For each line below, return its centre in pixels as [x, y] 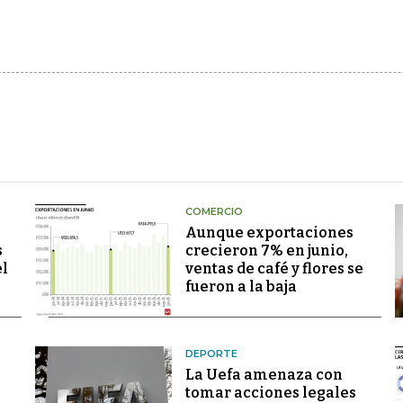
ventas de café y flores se [274, 269]
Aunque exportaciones [269, 233]
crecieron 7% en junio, [266, 251]
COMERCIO [214, 211]
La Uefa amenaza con [264, 375]
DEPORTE [211, 354]
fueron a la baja [241, 287]
